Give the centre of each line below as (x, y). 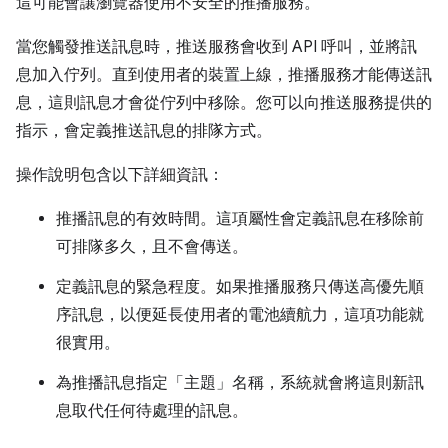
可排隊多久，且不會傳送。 (152, 246)
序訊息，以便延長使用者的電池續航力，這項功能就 (240, 314)
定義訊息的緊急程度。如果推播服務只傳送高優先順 (240, 286)
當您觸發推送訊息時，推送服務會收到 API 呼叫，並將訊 (216, 46)
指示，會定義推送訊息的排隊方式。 (144, 130)
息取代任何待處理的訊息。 (152, 410)
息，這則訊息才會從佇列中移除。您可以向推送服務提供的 (224, 102)
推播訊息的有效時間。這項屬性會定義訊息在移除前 (240, 218)
